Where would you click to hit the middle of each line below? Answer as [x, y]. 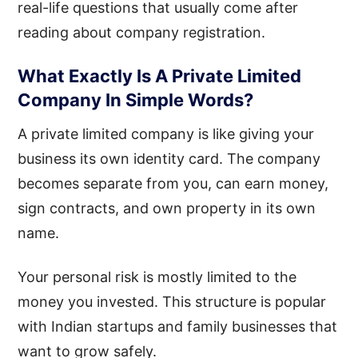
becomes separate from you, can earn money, [173, 183]
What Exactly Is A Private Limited [160, 76]
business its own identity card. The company [169, 158]
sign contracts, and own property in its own [167, 208]
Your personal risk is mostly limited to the [157, 276]
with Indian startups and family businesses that [178, 326]
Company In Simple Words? [136, 99]
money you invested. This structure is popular [172, 301]
